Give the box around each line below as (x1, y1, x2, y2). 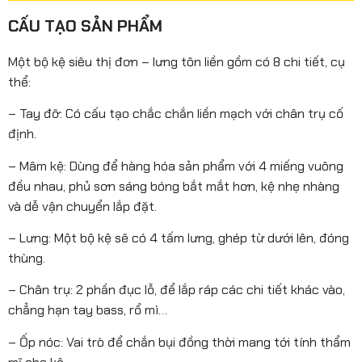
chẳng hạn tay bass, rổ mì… (8, 301, 167, 319)
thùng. (8, 250, 45, 267)
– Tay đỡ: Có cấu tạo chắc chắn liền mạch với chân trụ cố (8, 105, 343, 123)
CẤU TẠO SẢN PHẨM (8, 15, 162, 36)
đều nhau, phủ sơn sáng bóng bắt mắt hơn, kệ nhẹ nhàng (8, 177, 339, 195)
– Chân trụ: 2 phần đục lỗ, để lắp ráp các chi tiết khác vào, (8, 281, 345, 299)
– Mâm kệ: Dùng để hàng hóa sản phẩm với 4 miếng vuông (8, 157, 343, 175)
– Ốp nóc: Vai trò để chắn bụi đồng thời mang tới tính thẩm (8, 333, 351, 351)
